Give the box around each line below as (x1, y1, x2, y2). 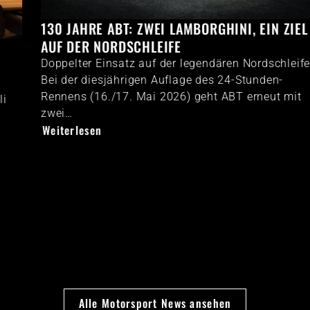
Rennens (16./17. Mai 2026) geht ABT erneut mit (12, 89, 273, 103)
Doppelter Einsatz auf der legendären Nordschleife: (12, 56, 284, 70)
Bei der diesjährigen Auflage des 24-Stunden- (12, 73, 255, 86)
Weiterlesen (14, 121, 74, 138)
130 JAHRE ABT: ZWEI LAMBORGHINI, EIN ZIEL (12, 17, 280, 39)
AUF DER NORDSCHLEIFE (12, 35, 154, 57)
